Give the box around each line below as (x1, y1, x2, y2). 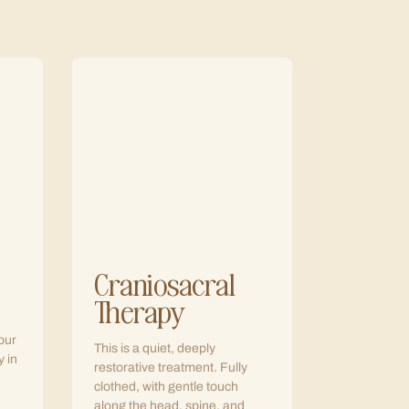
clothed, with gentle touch (94, 380, 238, 393)
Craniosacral (94, 263, 236, 303)
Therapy (94, 290, 185, 330)
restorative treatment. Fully (94, 361, 247, 374)
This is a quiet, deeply (94, 341, 215, 355)
